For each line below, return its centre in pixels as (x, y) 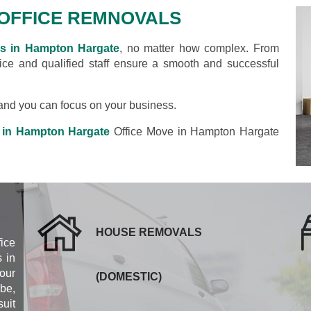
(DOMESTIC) (129, 276)
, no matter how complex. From (200, 48)
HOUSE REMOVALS (149, 232)
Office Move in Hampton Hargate (195, 131)
